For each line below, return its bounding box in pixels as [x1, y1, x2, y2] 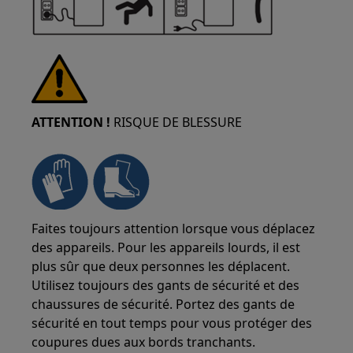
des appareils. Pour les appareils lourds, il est [32, 239, 301, 256]
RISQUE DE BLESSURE [110, 113, 243, 131]
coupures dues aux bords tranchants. [32, 333, 256, 351]
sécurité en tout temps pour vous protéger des [32, 314, 313, 332]
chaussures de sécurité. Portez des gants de [32, 295, 295, 313]
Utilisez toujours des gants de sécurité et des [32, 277, 300, 294]
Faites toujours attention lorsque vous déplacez [32, 220, 316, 237]
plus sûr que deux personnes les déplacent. [32, 258, 291, 275]
